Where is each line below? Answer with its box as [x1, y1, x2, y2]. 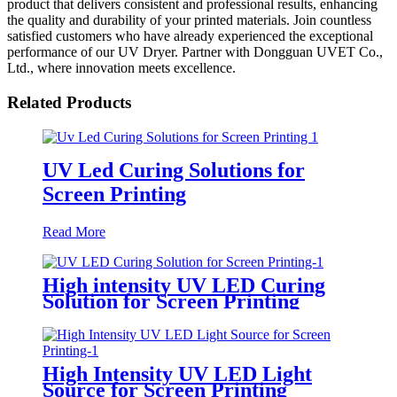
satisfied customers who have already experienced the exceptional [7, 28, 373, 44]
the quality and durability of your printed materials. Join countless [7, 12, 371, 28]
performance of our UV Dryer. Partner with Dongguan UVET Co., [7, 44, 383, 60]
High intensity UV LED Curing [43, 273, 325, 297]
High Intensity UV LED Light [43, 362, 312, 385]
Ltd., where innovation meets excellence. [7, 60, 236, 76]
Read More [43, 223, 105, 239]
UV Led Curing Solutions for [43, 158, 305, 182]
